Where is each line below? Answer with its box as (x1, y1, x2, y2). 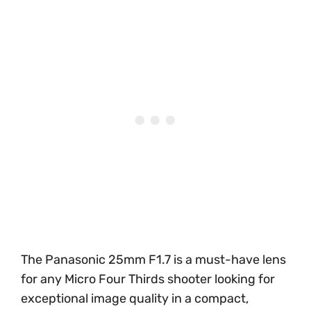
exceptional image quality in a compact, (21, 290, 249, 306)
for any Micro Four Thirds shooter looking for (21, 271, 275, 287)
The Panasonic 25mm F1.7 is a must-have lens (21, 251, 286, 267)
